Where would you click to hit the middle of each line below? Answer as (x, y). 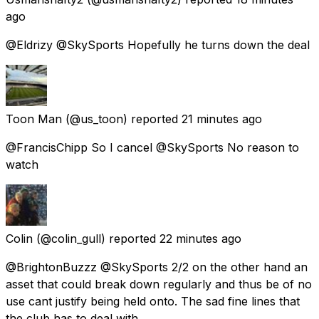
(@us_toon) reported (122, 119)
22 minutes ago (200, 238)
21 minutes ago (222, 119)
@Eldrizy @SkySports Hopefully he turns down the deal (158, 45)
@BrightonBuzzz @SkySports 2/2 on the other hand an (157, 267)
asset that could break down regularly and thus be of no (159, 284)
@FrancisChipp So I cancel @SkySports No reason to (152, 147)
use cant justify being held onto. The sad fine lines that (153, 301)
